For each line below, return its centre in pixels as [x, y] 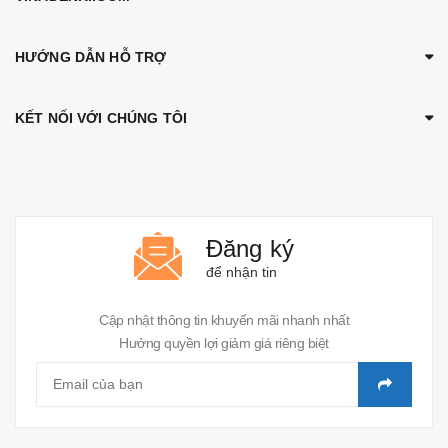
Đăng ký [250, 248]
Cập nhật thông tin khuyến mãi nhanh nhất [224, 319]
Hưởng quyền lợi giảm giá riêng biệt [224, 342]
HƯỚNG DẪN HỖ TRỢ [91, 56]
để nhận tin [241, 271]
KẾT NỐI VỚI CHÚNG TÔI [101, 117]
